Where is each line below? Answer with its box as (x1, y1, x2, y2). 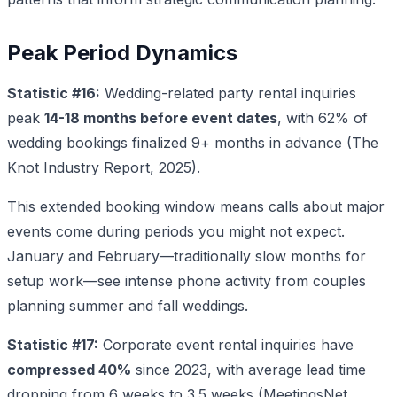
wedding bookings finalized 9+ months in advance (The (7, 133, 378, 152)
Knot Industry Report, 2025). (7, 158, 200, 176)
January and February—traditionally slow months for (7, 246, 366, 265)
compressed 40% (7, 360, 131, 378)
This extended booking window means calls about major (7, 197, 385, 215)
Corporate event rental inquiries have (98, 335, 354, 354)
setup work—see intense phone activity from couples (7, 271, 366, 290)
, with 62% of (277, 108, 368, 127)
